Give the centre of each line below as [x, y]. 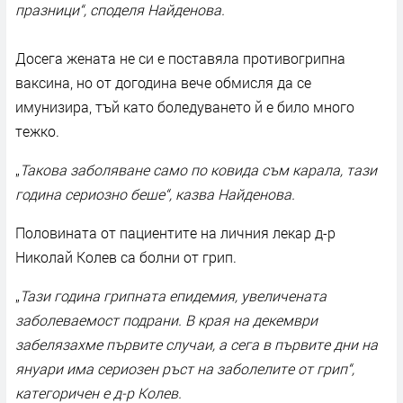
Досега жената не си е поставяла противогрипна [180, 58]
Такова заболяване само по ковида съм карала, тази [198, 169]
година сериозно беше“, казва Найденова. [155, 193]
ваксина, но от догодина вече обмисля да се [163, 82]
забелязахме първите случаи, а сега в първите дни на [197, 344]
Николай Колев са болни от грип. [126, 256]
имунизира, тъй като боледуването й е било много [185, 106]
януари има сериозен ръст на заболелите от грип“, [185, 368]
